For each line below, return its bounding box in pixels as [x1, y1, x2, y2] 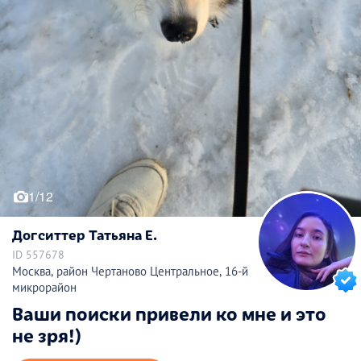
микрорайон [12, 280, 77, 296]
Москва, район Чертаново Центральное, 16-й [12, 263, 248, 280]
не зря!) [12, 322, 81, 348]
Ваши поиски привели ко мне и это [12, 300, 326, 326]
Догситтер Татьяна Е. [12, 224, 157, 244]
